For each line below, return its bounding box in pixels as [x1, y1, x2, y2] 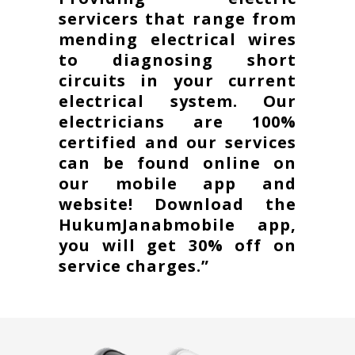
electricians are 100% [59, 111, 296, 133]
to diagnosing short [59, 49, 296, 71]
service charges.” [59, 255, 209, 277]
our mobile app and [59, 173, 296, 195]
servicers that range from [59, 8, 296, 30]
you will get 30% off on [59, 235, 296, 257]
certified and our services [59, 132, 296, 154]
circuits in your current [59, 70, 296, 92]
